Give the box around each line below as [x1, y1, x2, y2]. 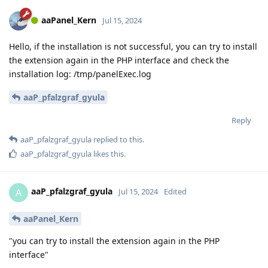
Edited [164, 186, 187, 197]
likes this [92, 148, 124, 159]
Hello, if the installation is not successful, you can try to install [9, 40, 257, 52]
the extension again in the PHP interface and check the [9, 54, 229, 66]
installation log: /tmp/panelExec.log [9, 68, 151, 80]
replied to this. [92, 133, 144, 145]
